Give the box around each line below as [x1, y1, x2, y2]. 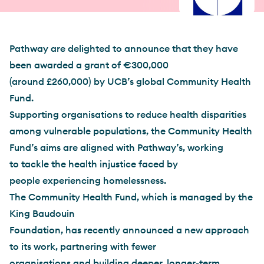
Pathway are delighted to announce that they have [9, 42, 238, 54]
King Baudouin [9, 207, 75, 219]
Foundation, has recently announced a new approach [9, 224, 252, 236]
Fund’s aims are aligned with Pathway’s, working [9, 141, 223, 153]
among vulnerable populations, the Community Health [9, 125, 252, 137]
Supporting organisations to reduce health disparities [9, 108, 246, 120]
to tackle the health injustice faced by [9, 158, 178, 170]
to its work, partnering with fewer [9, 240, 156, 252]
